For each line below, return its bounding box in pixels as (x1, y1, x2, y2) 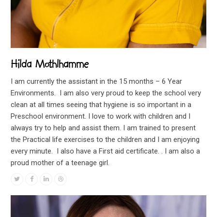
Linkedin (48, 174, 72, 182)
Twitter (19, 174, 39, 182)
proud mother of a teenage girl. (11, 158, 110, 167)
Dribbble (62, 174, 87, 182)
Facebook (32, 174, 62, 182)
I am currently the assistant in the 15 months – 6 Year (11, 77, 183, 86)
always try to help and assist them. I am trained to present (11, 123, 196, 132)
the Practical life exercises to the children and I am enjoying (11, 135, 200, 144)
